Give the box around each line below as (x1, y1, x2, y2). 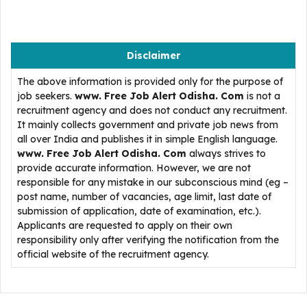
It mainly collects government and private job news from (17, 119, 278, 131)
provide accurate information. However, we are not (17, 162, 251, 174)
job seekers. (17, 90, 75, 102)
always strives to (186, 147, 266, 160)
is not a (244, 90, 280, 102)
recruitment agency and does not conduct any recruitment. (17, 104, 287, 116)
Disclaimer (127, 49, 180, 62)
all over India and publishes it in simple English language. (17, 133, 278, 145)
